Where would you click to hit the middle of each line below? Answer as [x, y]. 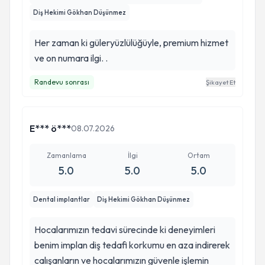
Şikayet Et [221, 82]
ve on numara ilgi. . [71, 58]
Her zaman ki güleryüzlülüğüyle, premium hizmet [131, 43]
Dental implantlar [62, 199]
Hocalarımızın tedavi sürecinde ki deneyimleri [125, 230]
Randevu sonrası [62, 82]
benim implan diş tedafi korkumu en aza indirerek [132, 245]
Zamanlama [66, 155]
